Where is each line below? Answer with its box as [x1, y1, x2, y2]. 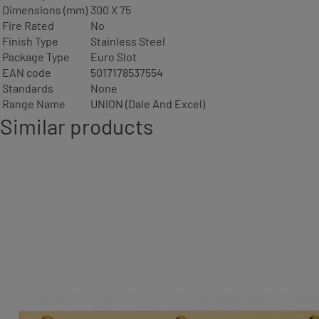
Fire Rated [2, 18, 54, 32]
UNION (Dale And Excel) [90, 96, 205, 110]
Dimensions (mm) [2, 2, 88, 16]
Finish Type [2, 33, 58, 48]
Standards [2, 80, 53, 95]
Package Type [2, 49, 70, 63]
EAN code [2, 65, 51, 79]
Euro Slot [90, 49, 137, 63]
